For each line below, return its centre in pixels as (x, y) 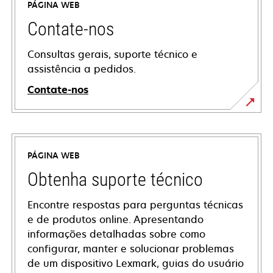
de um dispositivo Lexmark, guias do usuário (136, 264)
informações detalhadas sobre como (116, 234)
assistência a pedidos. (82, 69)
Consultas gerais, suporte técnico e (112, 55)
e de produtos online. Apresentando (115, 220)
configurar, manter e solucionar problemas (131, 249)
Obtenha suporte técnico (115, 180)
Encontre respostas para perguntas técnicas (135, 205)
